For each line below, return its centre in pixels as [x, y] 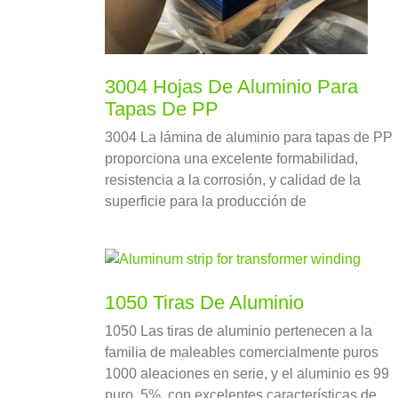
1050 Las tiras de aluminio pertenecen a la [239, 331]
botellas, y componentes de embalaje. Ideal [241, 244]
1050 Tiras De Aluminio [204, 303]
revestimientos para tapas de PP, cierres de [241, 223]
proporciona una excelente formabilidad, [231, 159]
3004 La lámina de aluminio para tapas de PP [249, 138]
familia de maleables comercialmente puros [242, 353]
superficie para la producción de [206, 202]
